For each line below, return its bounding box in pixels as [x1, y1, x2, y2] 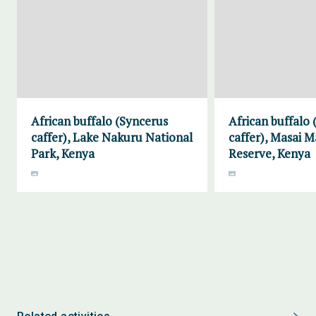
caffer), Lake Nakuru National [31, 129, 193, 145]
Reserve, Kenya [229, 145, 310, 162]
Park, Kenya [31, 145, 95, 162]
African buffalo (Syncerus [31, 113, 168, 129]
